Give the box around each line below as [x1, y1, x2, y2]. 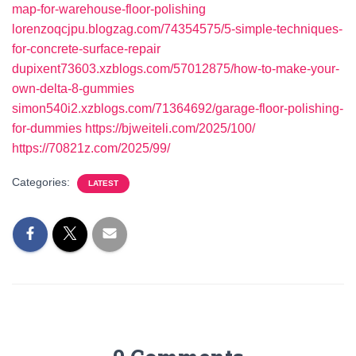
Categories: [12, 176, 73, 188]
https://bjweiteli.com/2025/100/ [85, 122, 255, 135]
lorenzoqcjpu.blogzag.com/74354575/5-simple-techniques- [12, 22, 342, 36]
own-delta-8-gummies [12, 82, 134, 95]
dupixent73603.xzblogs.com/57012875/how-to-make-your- [12, 62, 339, 75]
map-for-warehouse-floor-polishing [12, 2, 206, 16]
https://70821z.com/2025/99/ [12, 141, 170, 155]
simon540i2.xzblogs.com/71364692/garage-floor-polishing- [12, 102, 343, 115]
